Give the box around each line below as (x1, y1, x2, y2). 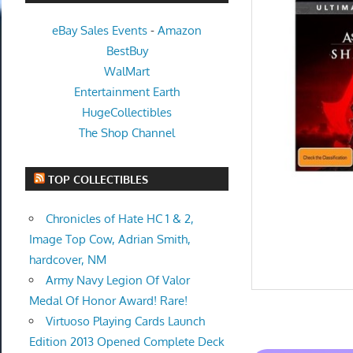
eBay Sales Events (52, 23, 148, 39)
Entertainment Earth (74, 84, 180, 100)
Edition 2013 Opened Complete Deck (28, 333, 225, 349)
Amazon (158, 23, 203, 39)
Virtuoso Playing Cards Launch (45, 313, 205, 329)
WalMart (104, 64, 150, 80)
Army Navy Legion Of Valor (45, 272, 190, 288)
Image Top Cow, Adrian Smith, (28, 231, 191, 247)
